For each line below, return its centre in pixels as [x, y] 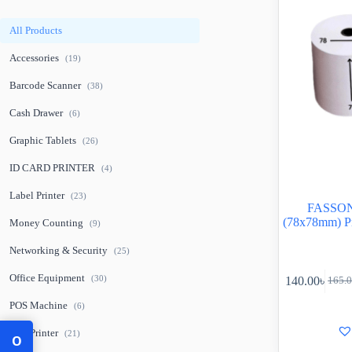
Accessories [35, 58]
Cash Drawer [37, 113]
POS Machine [40, 305]
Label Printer [38, 195]
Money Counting [48, 223]
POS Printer [35, 333]
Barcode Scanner [46, 85]
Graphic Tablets [44, 140]
